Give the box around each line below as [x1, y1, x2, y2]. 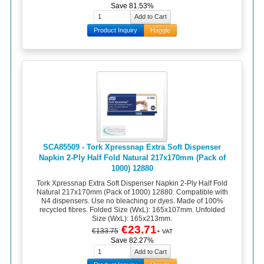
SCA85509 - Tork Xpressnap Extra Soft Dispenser [43, 142, 221, 151]
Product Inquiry [94, 26, 137, 34]
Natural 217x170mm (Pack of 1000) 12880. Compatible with [36, 188, 228, 197]
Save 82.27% [110, 236, 154, 245]
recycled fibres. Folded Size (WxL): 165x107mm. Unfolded [39, 206, 225, 214]
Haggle [150, 26, 170, 34]
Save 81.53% [110, 1, 154, 10]
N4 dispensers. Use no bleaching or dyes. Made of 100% [41, 197, 223, 206]
